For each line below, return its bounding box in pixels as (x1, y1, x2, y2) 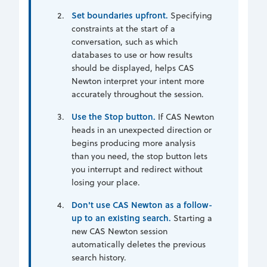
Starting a (171, 212, 212, 224)
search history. (72, 251, 126, 263)
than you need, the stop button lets (72, 150, 207, 162)
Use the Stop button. (72, 110, 156, 123)
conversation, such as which (72, 35, 178, 48)
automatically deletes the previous (72, 238, 206, 250)
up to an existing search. (72, 211, 171, 224)
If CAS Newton (156, 110, 214, 123)
